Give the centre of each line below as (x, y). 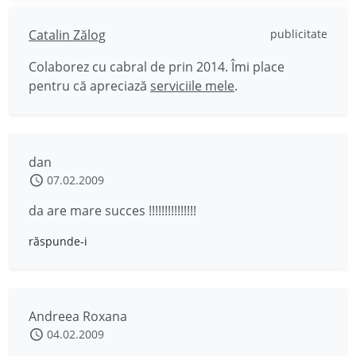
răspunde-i (58, 241)
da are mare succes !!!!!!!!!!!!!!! (112, 211)
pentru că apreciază (89, 86)
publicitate (299, 34)
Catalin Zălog (67, 35)
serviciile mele (192, 86)
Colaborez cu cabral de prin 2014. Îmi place (157, 67)
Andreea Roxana (78, 316)
